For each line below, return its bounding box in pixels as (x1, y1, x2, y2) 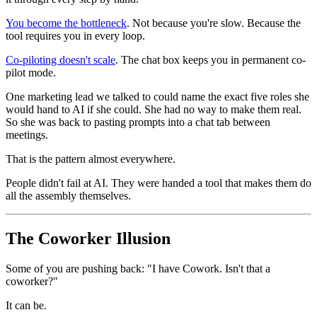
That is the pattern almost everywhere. (6, 152, 175, 165)
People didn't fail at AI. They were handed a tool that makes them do (6, 176, 311, 189)
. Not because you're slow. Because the (127, 16, 301, 29)
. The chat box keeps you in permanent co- (115, 53, 306, 66)
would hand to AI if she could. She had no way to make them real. (6, 103, 301, 115)
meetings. (6, 128, 48, 141)
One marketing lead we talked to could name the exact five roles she (6, 90, 309, 103)
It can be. (6, 299, 47, 311)
